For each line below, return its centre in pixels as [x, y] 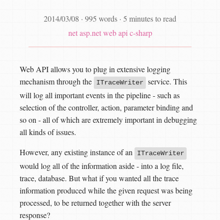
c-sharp [141, 33]
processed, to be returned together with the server [95, 203]
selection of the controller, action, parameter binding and [106, 107]
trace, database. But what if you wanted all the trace [99, 178]
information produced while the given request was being [106, 190]
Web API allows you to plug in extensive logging [95, 69]
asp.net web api [103, 33]
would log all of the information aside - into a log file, [102, 166]
